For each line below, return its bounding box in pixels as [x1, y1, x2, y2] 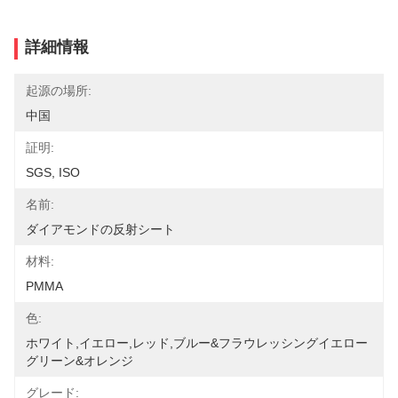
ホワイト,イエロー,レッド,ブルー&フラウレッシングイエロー [26, 336, 368, 350]
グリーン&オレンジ [26, 354, 133, 368]
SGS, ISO [26, 165, 80, 179]
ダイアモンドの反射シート [26, 222, 175, 236]
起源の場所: [26, 84, 92, 98]
